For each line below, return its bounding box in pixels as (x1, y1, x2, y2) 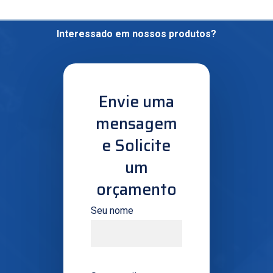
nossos (132, 27, 166, 40)
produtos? (168, 27, 216, 40)
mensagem (95, 111, 177, 136)
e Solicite (102, 133, 171, 158)
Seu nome (91, 205, 134, 217)
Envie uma (98, 89, 174, 115)
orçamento (96, 177, 177, 202)
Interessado (56, 27, 113, 40)
